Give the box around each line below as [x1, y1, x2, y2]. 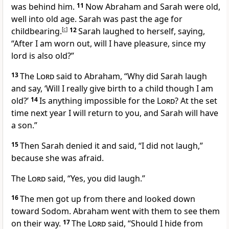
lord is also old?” [11, 50, 74, 62]
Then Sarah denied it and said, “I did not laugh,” [20, 140, 203, 152]
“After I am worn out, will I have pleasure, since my [11, 38, 205, 50]
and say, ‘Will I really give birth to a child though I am [11, 83, 213, 95]
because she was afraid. [11, 152, 104, 164]
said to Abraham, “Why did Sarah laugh [54, 71, 207, 82]
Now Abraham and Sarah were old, [85, 1, 220, 13]
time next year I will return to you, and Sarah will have [11, 107, 218, 119]
